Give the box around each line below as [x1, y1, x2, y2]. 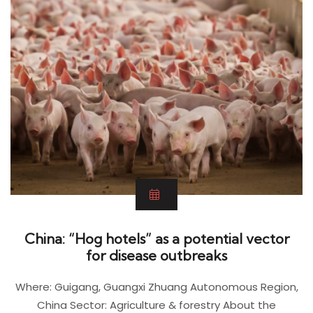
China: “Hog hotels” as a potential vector [24, 229, 289, 247]
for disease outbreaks [86, 246, 227, 264]
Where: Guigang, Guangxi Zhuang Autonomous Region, [15, 279, 298, 294]
